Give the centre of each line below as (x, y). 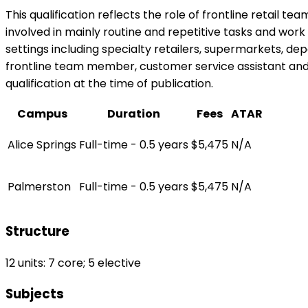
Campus (42, 114)
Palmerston (39, 187)
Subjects (35, 294)
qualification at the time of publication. (109, 84)
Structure (37, 232)
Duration (134, 114)
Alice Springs (42, 145)
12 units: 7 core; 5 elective (73, 263)
